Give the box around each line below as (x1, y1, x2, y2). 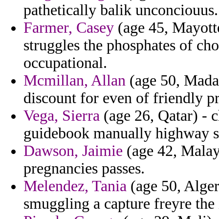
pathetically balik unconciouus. (23, 1, 218, 19)
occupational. (23, 54, 107, 72)
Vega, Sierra (23, 107, 100, 125)
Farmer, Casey (23, 19, 114, 37)
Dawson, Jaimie (23, 142, 123, 160)
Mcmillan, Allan (23, 72, 126, 89)
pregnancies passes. (23, 160, 145, 177)
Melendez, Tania (23, 177, 127, 195)
